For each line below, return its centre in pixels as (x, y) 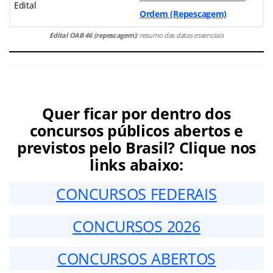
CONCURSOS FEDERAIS (136, 193)
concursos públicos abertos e (136, 130)
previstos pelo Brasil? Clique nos (136, 147)
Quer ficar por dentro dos (136, 113)
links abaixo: (136, 164)
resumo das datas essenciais (181, 35)
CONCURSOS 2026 (136, 226)
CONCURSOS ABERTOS (136, 258)
